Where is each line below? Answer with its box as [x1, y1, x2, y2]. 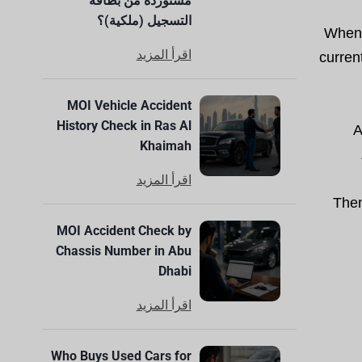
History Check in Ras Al [56, 118, 192, 133]
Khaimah [139, 138, 192, 154]
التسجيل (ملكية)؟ [96, 13, 192, 28]
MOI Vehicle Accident [66, 98, 192, 113]
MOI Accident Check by [56, 223, 192, 238]
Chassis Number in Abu [55, 243, 192, 259]
